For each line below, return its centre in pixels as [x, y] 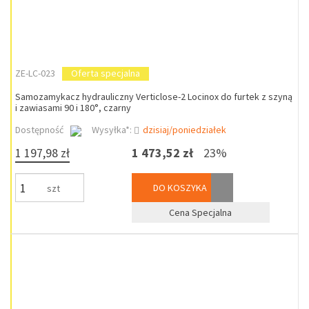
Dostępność [39, 130]
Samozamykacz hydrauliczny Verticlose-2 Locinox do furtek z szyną [154, 97]
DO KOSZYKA [179, 188]
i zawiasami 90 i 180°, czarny [73, 108]
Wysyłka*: [113, 130]
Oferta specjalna [106, 73]
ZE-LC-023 [35, 73]
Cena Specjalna [201, 212]
